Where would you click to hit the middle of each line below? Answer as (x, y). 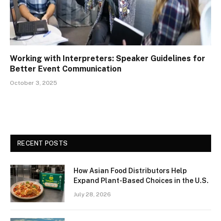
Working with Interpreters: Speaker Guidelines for (108, 59)
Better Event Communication (66, 69)
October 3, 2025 (34, 83)
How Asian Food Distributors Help (130, 171)
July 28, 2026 (92, 195)
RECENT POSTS (43, 144)
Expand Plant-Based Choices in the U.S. (141, 181)
